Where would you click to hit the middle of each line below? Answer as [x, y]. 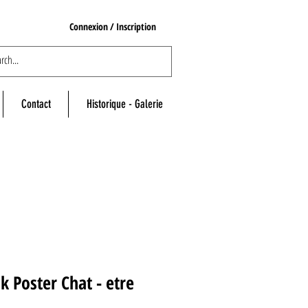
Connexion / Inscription [113, 26]
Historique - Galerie [124, 104]
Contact [36, 104]
